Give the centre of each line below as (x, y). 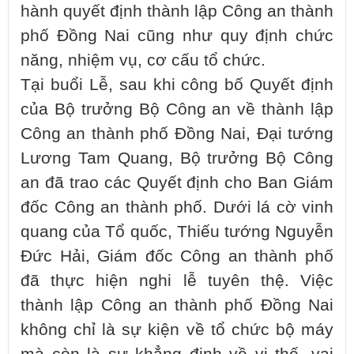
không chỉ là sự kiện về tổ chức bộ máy (177, 329)
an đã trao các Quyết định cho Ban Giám (177, 182)
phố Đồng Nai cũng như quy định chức (177, 35)
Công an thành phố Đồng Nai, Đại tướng (177, 133)
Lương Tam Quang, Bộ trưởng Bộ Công (177, 158)
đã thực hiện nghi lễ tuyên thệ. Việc (177, 280)
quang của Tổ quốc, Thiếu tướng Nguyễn (177, 231)
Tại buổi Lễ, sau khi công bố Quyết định (177, 84)
